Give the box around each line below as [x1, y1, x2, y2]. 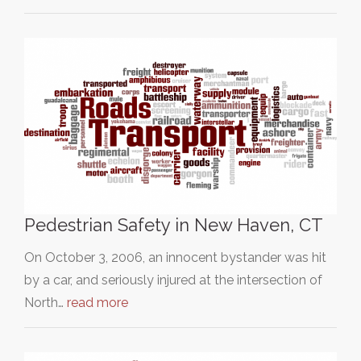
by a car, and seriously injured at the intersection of [24, 272, 322, 288]
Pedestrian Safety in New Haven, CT [24, 214, 323, 235]
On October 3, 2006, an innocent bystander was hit [24, 249, 326, 265]
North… [24, 294, 67, 310]
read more [67, 294, 128, 310]
